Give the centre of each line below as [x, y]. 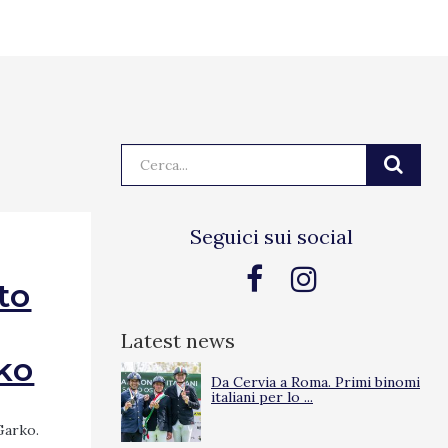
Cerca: [141, 153]
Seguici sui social [271, 236]
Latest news [178, 340]
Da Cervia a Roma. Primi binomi [315, 382]
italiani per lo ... [262, 397]
